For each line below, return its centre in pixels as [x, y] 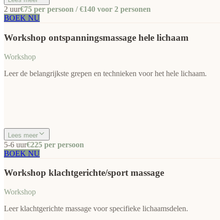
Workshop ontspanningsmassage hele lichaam [96, 37]
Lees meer [23, 135]
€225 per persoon [55, 144]
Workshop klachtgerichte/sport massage [84, 173]
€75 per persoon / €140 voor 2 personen [85, 9]
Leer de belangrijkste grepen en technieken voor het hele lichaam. [105, 73]
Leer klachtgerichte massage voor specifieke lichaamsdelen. [96, 208]
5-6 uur [15, 144]
